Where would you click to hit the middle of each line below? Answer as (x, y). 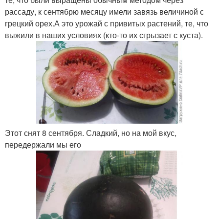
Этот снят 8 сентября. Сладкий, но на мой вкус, (91, 132)
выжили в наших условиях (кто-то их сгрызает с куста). (104, 35)
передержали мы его (43, 144)
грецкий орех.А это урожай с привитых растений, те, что (107, 23)
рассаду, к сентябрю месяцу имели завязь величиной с (104, 11)
